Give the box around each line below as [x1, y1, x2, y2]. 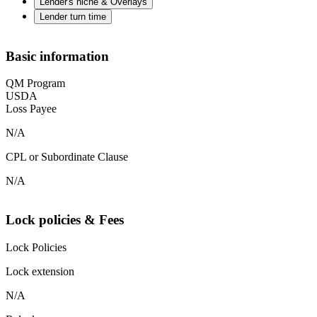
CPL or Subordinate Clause [6, 151, 128, 163]
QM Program [6, 77, 65, 90]
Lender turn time [40, 11, 106, 22]
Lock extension [6, 265, 74, 277]
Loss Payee [6, 103, 57, 115]
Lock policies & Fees [6, 212, 124, 228]
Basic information [6, 48, 109, 64]
